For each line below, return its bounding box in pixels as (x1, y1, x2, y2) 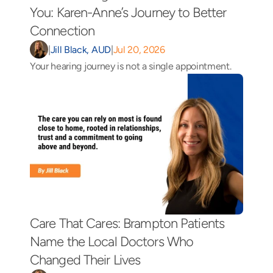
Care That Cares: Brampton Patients (30, 215, 225, 232)
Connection (30, 23, 98, 39)
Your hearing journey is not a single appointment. (30, 60, 232, 72)
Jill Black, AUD (50, 43, 111, 55)
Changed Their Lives (30, 252, 144, 268)
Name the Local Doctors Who (30, 233, 194, 250)
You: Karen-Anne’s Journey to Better (30, 4, 227, 21)
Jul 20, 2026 (113, 43, 165, 55)
